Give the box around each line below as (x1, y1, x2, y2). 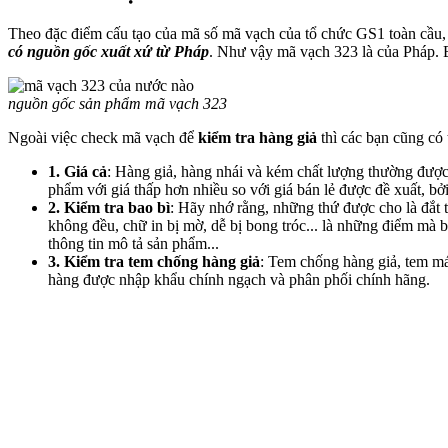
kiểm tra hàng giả (198, 128, 317, 146)
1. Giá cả (48, 162, 107, 180)
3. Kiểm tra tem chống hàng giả (48, 252, 260, 270)
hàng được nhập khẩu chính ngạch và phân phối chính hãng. (48, 270, 430, 288)
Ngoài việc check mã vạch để (8, 128, 198, 146)
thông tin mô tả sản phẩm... (48, 234, 219, 252)
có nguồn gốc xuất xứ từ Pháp (8, 42, 209, 60)
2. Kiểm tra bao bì (48, 198, 170, 216)
